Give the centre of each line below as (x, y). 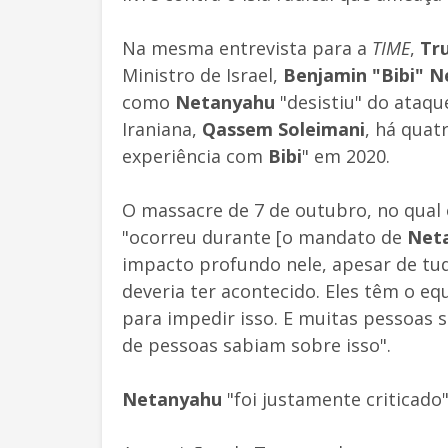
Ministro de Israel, (202, 74)
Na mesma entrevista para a (247, 47)
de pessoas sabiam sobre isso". (256, 344)
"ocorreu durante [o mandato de (264, 236)
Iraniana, (162, 128)
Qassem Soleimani (283, 128)
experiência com (195, 155)
